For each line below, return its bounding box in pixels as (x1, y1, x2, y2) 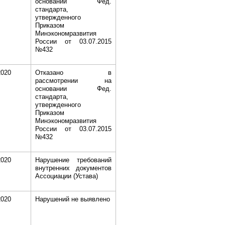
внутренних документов (35, 164, 111, 172)
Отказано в (35, 69, 111, 76)
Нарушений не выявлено (35, 195, 110, 203)
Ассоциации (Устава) (35, 172, 98, 180)
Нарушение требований (35, 156, 111, 164)
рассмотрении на (35, 77, 111, 84)
